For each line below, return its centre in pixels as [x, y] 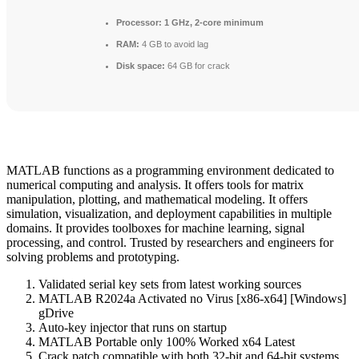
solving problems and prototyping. [93, 256]
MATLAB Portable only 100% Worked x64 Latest [167, 341]
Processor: [139, 22]
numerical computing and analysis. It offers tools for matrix [155, 184]
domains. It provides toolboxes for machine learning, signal [155, 228]
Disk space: [141, 65]
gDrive [56, 313]
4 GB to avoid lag [174, 44]
